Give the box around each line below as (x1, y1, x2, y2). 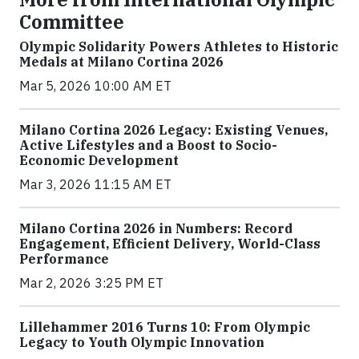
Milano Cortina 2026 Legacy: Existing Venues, (19, 121, 328, 138)
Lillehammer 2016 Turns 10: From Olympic (19, 318, 310, 335)
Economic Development (19, 151, 179, 168)
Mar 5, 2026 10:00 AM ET (19, 77, 171, 94)
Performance (19, 250, 109, 267)
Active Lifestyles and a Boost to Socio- (19, 136, 277, 153)
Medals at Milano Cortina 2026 (19, 53, 224, 70)
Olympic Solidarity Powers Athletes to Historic (19, 38, 338, 54)
